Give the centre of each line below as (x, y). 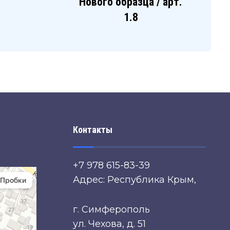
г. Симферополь (111, 210)
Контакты (92, 130)
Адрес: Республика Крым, (134, 180)
